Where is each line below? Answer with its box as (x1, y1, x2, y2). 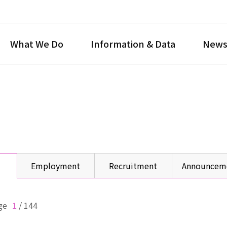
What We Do (10, 36, 63, 50)
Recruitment (109, 159, 158, 172)
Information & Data (91, 36, 175, 50)
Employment (31, 159, 81, 172)
